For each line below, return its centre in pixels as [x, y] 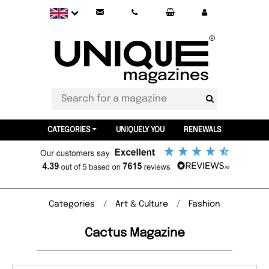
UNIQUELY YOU [140, 130]
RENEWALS [202, 130]
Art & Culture [142, 204]
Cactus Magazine [134, 233]
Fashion [204, 204]
